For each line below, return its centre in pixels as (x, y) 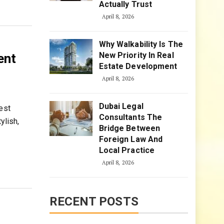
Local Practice (127, 150)
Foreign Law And (131, 139)
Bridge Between (129, 128)
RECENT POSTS (94, 201)
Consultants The (130, 117)
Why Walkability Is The (141, 44)
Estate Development (138, 66)
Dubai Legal (121, 106)
